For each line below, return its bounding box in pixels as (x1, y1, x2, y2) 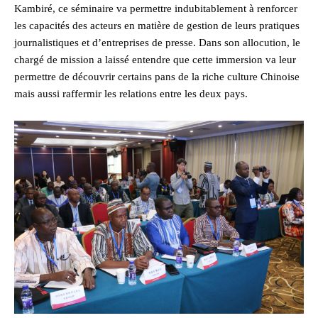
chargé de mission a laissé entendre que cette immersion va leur (14, 54, 296, 66)
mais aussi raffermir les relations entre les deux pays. (14, 88, 248, 100)
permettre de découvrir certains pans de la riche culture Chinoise (14, 71, 300, 83)
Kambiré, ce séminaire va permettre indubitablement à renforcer (14, 3, 297, 15)
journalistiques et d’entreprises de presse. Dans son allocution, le (14, 37, 300, 49)
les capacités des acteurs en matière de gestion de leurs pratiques (14, 20, 300, 32)
